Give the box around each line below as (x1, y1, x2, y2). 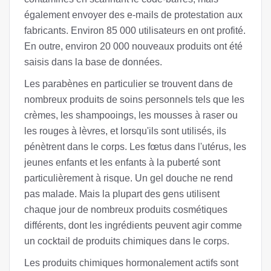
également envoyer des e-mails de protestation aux (24, 10, 243, 20)
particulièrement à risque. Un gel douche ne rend (24, 173, 233, 183)
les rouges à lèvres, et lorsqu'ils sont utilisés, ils (24, 126, 226, 136)
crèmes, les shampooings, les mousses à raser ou (24, 110, 238, 120)
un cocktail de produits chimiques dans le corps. (24, 236, 229, 246)
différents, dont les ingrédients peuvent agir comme (24, 220, 242, 230)
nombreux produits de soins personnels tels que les (24, 94, 244, 105)
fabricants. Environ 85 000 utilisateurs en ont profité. (24, 25, 246, 36)
